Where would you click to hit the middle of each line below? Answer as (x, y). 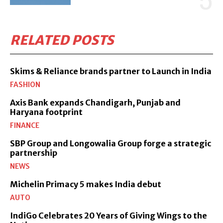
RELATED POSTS (62, 40)
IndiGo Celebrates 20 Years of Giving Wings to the (109, 215)
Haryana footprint (46, 112)
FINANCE (25, 125)
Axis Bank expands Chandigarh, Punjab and (95, 102)
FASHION (25, 84)
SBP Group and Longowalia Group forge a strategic (111, 143)
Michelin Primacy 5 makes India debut (86, 184)
